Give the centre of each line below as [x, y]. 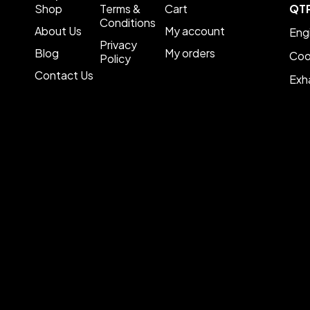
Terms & [120, 9]
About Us [58, 31]
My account [195, 31]
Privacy [119, 45]
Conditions [128, 22]
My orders [190, 53]
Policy [116, 58]
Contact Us [64, 75]
